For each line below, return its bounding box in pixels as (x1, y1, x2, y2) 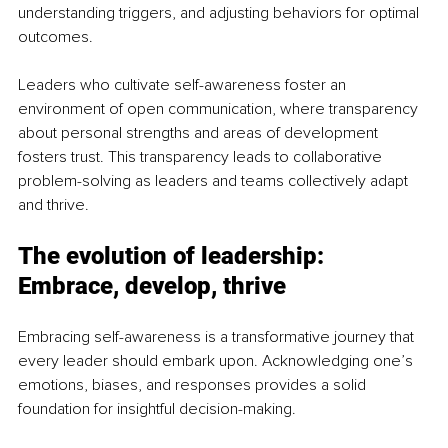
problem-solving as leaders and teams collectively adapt (18, 171, 412, 192)
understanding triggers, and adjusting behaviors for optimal (18, 3, 423, 24)
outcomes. (18, 27, 97, 48)
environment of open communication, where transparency (18, 99, 422, 120)
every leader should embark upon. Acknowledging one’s (18, 351, 417, 372)
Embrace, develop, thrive (18, 272, 286, 301)
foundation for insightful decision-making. (18, 399, 296, 420)
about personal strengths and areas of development (18, 123, 382, 144)
